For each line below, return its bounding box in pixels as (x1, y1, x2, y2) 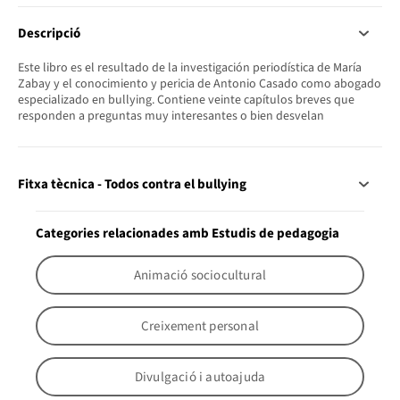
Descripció (18, 23, 80, 43)
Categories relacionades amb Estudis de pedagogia (36, 224, 339, 244)
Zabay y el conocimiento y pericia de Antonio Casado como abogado (18, 74, 381, 93)
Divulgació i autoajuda (134, 367, 266, 387)
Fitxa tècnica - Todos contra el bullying (18, 175, 246, 195)
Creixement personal (141, 316, 259, 336)
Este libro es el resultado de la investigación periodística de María (18, 58, 362, 77)
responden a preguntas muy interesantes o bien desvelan (18, 106, 324, 125)
